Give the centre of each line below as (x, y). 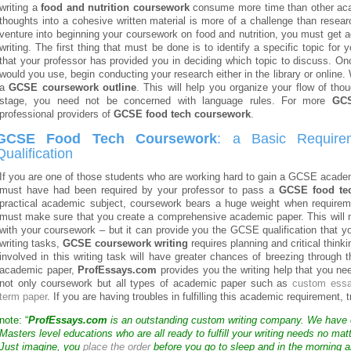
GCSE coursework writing (125, 244)
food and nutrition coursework (115, 8)
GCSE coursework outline (73, 88)
